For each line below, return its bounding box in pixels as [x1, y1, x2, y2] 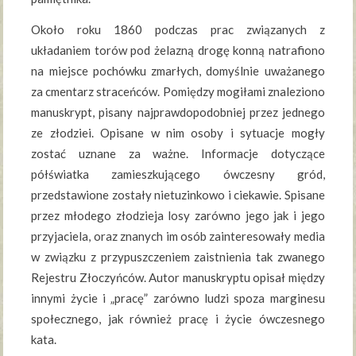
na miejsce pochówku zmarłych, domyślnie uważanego [31, 64, 325, 79]
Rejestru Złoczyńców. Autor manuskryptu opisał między [31, 270, 325, 285]
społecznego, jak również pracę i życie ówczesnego [31, 311, 325, 327]
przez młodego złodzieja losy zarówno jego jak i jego [31, 208, 325, 223]
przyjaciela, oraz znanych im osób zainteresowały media [31, 229, 325, 244]
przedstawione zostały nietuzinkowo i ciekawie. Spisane [31, 188, 325, 203]
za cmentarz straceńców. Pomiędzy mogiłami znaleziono [31, 84, 325, 99]
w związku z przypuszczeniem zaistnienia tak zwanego [31, 250, 325, 265]
